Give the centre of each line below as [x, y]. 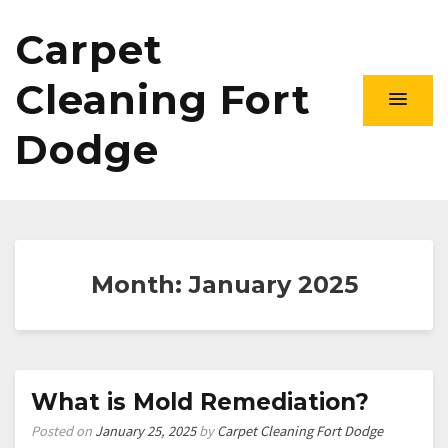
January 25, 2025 [145, 431]
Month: [139, 284]
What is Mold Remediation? [200, 402]
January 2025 [273, 284]
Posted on [63, 431]
